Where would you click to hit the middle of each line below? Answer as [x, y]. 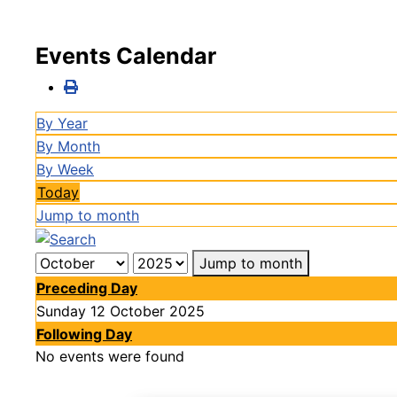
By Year [62, 123]
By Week [65, 169]
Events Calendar [126, 56]
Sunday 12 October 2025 [121, 311]
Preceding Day [87, 288]
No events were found [110, 356]
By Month [68, 146]
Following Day [84, 334]
